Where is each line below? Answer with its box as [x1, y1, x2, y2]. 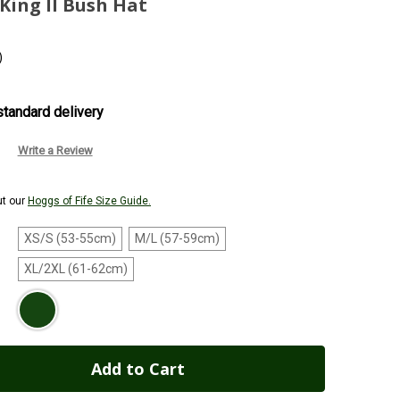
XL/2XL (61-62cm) [23, 261, 128, 276]
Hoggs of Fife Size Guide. [28, 194, 151, 207]
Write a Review [17, 144, 93, 158]
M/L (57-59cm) [134, 230, 220, 246]
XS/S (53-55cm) [23, 230, 116, 246]
